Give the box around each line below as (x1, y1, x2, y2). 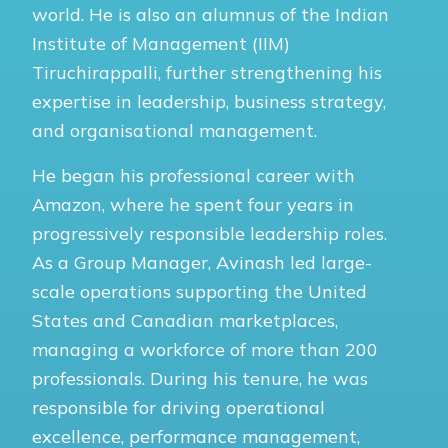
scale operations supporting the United (32, 279, 367, 303)
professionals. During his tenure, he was (32, 366, 368, 390)
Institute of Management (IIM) (32, 31, 290, 55)
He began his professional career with (32, 163, 355, 187)
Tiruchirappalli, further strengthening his (32, 60, 382, 84)
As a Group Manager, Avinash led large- (32, 250, 372, 274)
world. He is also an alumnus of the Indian (32, 2, 389, 26)
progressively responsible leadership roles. (32, 221, 387, 245)
